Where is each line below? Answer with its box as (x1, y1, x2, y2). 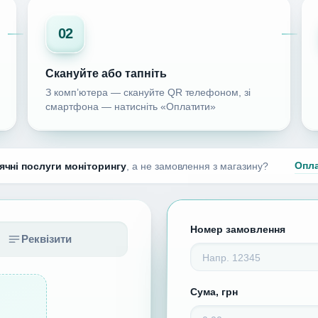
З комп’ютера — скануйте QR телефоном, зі (45, 87, 251, 99)
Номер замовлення (190, 224, 285, 236)
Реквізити (21, 233, 72, 246)
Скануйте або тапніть (45, 67, 167, 80)
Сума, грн (190, 286, 238, 298)
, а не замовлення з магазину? (126, 160, 268, 172)
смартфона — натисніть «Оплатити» (45, 102, 216, 113)
